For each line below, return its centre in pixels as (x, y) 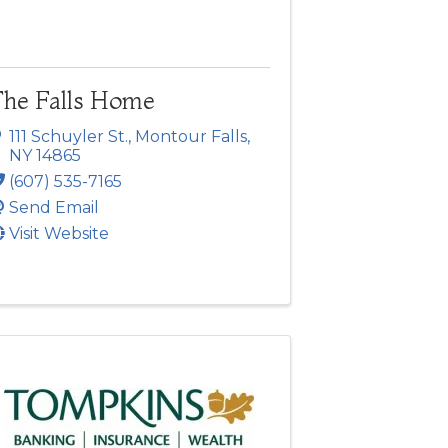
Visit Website (58, 234)
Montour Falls (190, 137)
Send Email (53, 208)
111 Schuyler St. (68, 137)
